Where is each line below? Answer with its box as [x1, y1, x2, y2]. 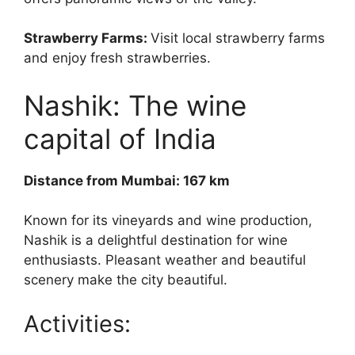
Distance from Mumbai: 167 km [24, 172, 230, 189]
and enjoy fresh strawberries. [24, 50, 211, 67]
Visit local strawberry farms [151, 30, 325, 47]
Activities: [24, 309, 131, 338]
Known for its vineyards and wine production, [24, 212, 312, 229]
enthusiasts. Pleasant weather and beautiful [24, 252, 306, 269]
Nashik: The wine [24, 88, 246, 122]
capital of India [24, 121, 216, 155]
